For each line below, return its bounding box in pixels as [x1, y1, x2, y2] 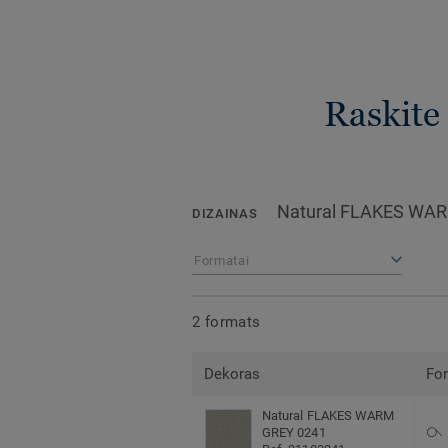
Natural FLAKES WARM [262, 408, 395, 424]
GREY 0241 [262, 425, 326, 441]
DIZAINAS [192, 206, 258, 222]
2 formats [192, 312, 261, 331]
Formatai [194, 253, 250, 269]
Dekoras [204, 365, 261, 384]
